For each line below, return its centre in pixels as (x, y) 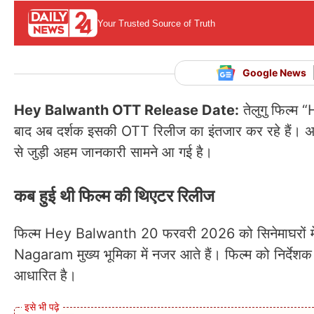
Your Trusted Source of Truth (156, 23)
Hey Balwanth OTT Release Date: (127, 110)
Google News (275, 73)
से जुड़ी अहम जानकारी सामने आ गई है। (113, 152)
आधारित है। (45, 275)
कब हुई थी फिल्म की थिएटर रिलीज (114, 196)
